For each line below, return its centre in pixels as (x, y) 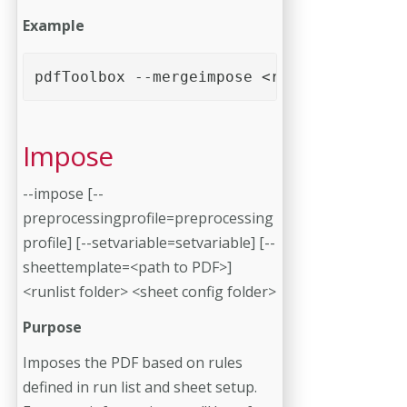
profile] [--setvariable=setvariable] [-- (149, 242)
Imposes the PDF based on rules (133, 362)
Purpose (52, 327)
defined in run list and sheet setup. (140, 387)
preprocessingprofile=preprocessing (148, 218)
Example (54, 25)
